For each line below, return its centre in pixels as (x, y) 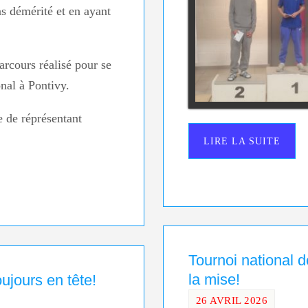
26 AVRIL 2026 (232, 300)
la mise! (214, 279)
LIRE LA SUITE (242, 141)
